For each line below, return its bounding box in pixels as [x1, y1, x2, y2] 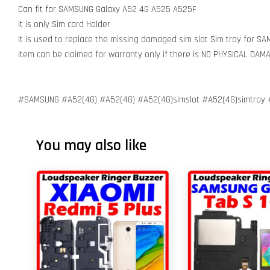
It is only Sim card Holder [18, 19, 110, 30]
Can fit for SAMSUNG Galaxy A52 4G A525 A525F [18, 4, 196, 15]
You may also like [36, 136, 146, 155]
